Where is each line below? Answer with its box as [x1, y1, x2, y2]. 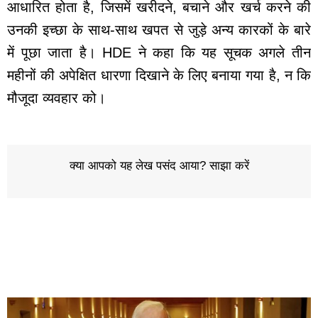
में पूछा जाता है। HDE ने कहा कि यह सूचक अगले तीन [7, 44, 311, 60]
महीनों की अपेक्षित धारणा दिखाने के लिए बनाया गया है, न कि [7, 67, 311, 83]
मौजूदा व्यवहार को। [7, 89, 106, 106]
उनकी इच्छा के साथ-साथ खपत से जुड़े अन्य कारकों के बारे [7, 21, 311, 38]
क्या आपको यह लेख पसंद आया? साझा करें [69, 158, 249, 172]
